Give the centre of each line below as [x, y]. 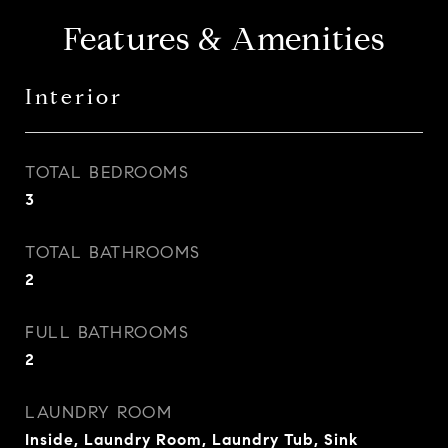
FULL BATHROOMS [107, 332]
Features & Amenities [224, 39]
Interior [74, 97]
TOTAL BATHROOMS [113, 252]
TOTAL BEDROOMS [107, 172]
